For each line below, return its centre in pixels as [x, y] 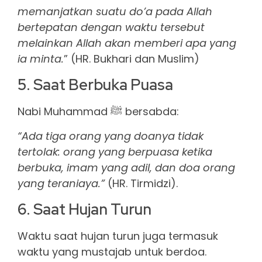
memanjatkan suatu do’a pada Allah [115, 12]
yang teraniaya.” [61, 184]
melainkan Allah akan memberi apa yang [127, 43]
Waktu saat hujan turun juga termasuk [118, 236]
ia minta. [41, 59]
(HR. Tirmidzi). [141, 184]
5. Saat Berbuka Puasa [95, 85]
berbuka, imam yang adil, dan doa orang [126, 168]
